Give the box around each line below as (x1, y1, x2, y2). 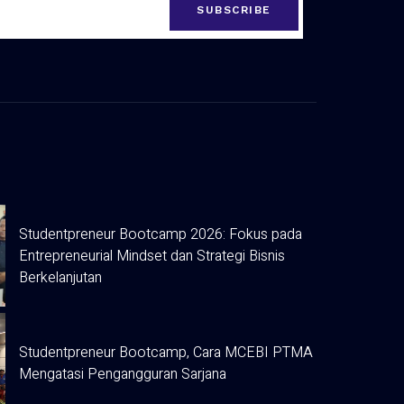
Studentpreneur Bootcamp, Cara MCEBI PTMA (19, 342, 313, 364)
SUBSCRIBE (197, 3, 271, 16)
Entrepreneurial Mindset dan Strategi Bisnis (19, 244, 285, 267)
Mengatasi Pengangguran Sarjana (19, 363, 226, 386)
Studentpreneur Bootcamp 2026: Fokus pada (19, 223, 302, 245)
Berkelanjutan (19, 266, 102, 289)
